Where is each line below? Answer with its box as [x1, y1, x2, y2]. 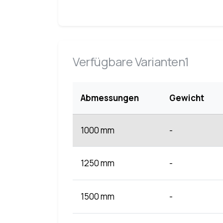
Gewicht [169, 92, 205, 104]
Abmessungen [81, 92, 139, 104]
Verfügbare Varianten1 [73, 53, 189, 70]
